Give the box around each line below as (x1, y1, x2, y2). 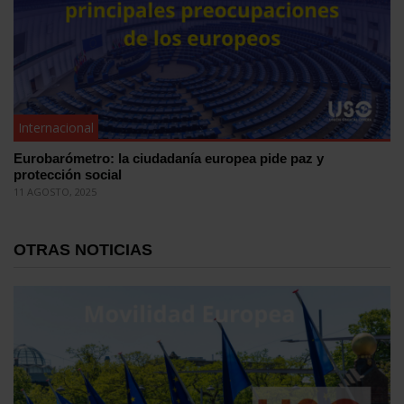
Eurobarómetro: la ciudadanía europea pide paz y (14, 150, 324, 166)
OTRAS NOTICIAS (14, 240, 152, 259)
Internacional (18, 118, 94, 136)
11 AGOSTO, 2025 (14, 184, 96, 198)
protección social (14, 166, 122, 182)
